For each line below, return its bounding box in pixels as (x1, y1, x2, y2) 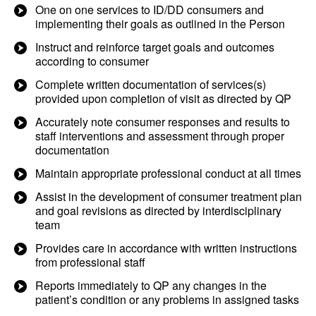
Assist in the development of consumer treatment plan (35, 188, 302, 205)
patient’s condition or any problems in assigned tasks (35, 291, 299, 308)
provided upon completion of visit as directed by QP (35, 90, 291, 107)
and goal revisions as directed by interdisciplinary (35, 202, 281, 219)
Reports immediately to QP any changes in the (35, 277, 267, 293)
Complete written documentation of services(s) (35, 76, 266, 92)
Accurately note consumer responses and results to (35, 114, 290, 130)
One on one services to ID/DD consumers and (35, 1, 264, 18)
